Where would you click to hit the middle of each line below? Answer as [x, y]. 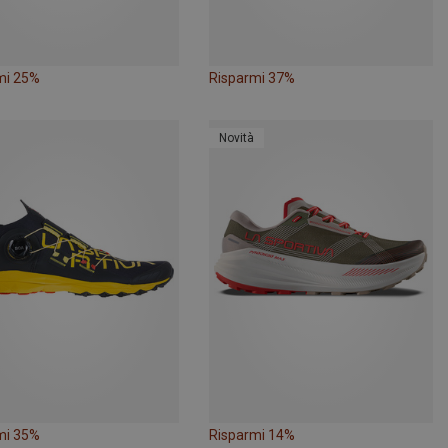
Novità [236, 137]
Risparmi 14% [251, 435]
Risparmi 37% [251, 78]
